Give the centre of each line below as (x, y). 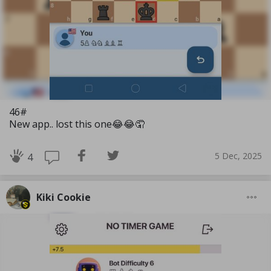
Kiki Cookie (64, 197)
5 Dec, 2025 (238, 155)
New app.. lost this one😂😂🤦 (77, 124)
